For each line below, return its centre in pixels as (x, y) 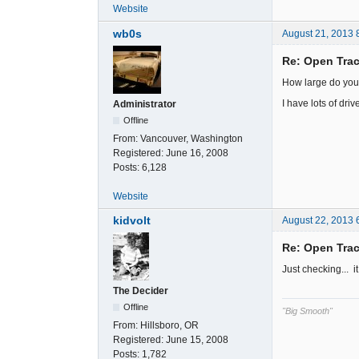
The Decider (141, 290)
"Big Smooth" (307, 311)
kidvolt (132, 220)
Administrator (145, 104)
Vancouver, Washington (192, 138)
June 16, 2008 (197, 153)
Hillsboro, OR (169, 325)
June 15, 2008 (197, 339)
